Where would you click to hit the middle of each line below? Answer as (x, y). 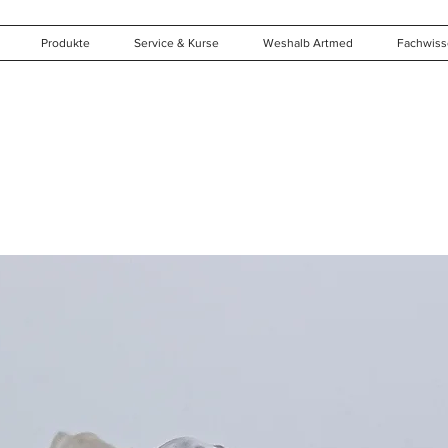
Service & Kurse (176, 43)
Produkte (65, 43)
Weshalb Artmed (308, 43)
